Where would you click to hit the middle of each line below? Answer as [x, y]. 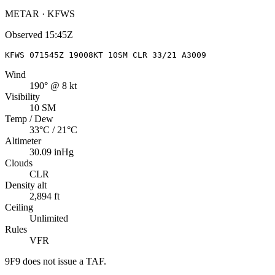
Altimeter [23, 141]
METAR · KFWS [40, 14]
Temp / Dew [29, 118]
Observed [24, 34]
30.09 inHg [52, 152]
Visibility [22, 96]
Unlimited [49, 218]
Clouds [19, 163]
